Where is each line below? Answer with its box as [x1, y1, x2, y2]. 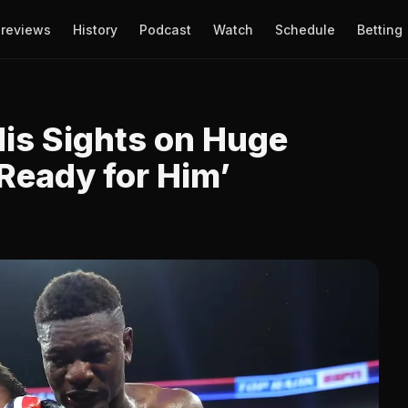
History [72, 21, 117, 37]
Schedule [274, 21, 335, 37]
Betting [356, 21, 403, 37]
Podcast [138, 21, 191, 37]
